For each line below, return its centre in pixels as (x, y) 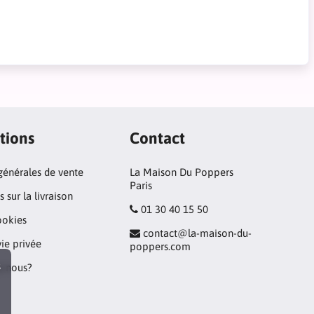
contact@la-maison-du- (198, 233)
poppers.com (161, 246)
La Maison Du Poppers (182, 172)
